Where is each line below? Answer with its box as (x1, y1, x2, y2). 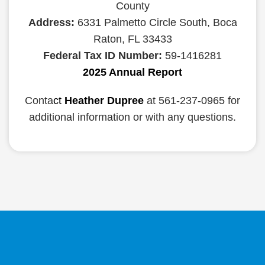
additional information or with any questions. (29, 111, 236, 123)
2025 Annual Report (83, 66, 182, 78)
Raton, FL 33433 (93, 33, 172, 45)
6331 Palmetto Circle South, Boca (74, 17, 237, 28)
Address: (28, 17, 75, 28)
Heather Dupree (64, 95, 144, 106)
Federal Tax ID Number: (43, 50, 162, 62)
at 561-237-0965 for (147, 95, 240, 106)
